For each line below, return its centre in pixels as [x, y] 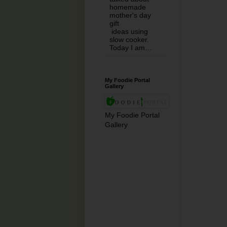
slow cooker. [129, 39]
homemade [128, 7]
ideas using [129, 31]
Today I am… [131, 47]
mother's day [130, 15]
